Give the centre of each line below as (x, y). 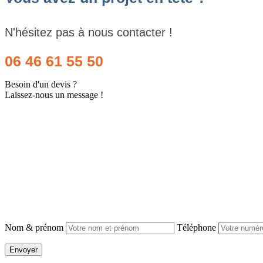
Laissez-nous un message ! (54, 95)
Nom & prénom (34, 227)
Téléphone (196, 227)
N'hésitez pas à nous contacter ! (89, 32)
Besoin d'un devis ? (41, 84)
